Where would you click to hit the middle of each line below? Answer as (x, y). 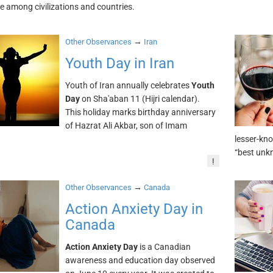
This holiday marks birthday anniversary (140, 112)
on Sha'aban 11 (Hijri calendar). (140, 99)
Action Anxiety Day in (134, 209)
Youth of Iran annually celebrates (128, 85)
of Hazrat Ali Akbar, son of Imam (126, 126)
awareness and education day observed (140, 260)
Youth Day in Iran (119, 63)
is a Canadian (164, 247)
